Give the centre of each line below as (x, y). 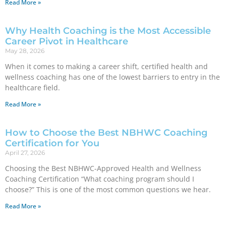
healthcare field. (33, 88)
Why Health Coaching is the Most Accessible (108, 31)
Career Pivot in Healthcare (67, 41)
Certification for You (52, 143)
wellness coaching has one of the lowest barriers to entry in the (112, 77)
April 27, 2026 (25, 153)
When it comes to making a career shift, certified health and (106, 66)
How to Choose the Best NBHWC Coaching (106, 133)
